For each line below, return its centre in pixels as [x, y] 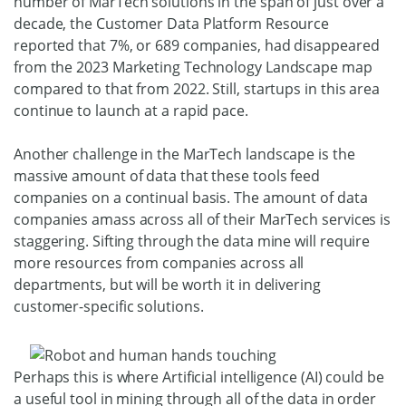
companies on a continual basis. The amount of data [191, 197]
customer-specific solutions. [109, 306]
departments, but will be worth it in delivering [167, 284]
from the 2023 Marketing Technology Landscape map [193, 67]
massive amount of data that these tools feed [167, 175]
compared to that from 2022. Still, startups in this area [197, 88]
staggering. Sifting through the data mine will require [192, 241]
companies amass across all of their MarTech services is [203, 219]
